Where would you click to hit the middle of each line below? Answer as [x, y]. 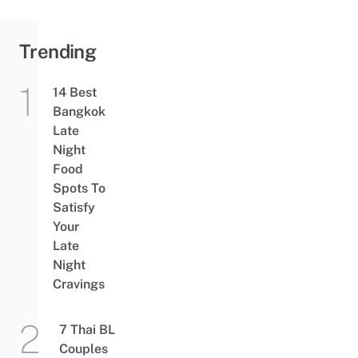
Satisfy [74, 208]
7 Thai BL [87, 330]
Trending [58, 52]
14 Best [74, 93]
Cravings [78, 284]
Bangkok [79, 112]
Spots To [79, 189]
